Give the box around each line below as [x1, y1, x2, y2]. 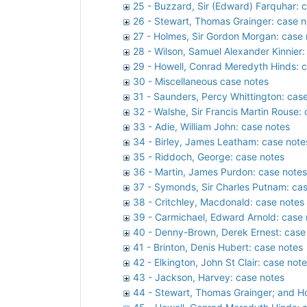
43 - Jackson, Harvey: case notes [133, 271, 284, 283]
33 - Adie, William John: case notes [133, 120, 290, 132]
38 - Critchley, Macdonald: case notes [133, 195, 304, 208]
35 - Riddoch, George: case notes [133, 150, 284, 162]
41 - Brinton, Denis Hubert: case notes [133, 241, 303, 253]
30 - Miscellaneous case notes [133, 75, 269, 87]
